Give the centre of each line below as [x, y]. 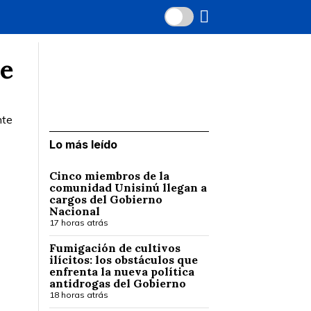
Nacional [75, 211]
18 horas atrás [79, 295]
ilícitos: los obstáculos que [124, 260]
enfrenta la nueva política [122, 271]
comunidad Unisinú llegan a [128, 187]
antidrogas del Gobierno [118, 283]
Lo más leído [83, 144]
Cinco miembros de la [109, 176]
